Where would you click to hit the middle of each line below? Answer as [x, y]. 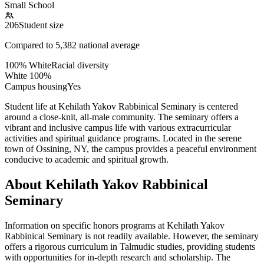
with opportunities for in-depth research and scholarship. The [118, 258]
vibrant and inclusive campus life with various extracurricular [118, 128]
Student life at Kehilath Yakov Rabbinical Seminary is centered [121, 107]
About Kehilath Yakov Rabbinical [106, 185]
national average [108, 45]
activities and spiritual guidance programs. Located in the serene [123, 138]
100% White [28, 65]
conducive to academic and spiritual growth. [87, 160]
